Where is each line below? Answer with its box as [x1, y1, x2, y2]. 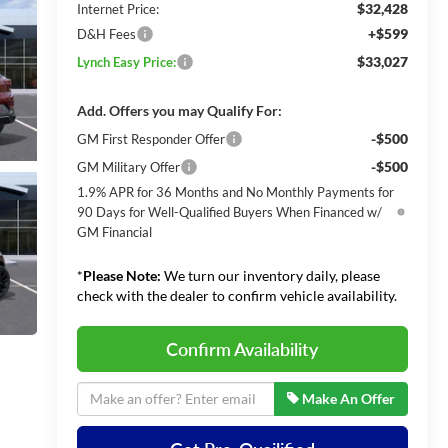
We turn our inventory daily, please [160, 266, 380, 284]
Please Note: [82, 266, 161, 284]
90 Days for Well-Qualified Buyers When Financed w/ [76, 203, 382, 220]
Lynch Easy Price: [76, 53, 176, 70]
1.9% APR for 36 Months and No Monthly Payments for [76, 183, 394, 200]
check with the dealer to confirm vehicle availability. [76, 286, 397, 304]
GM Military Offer [76, 158, 180, 175]
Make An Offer [298, 389, 395, 407]
